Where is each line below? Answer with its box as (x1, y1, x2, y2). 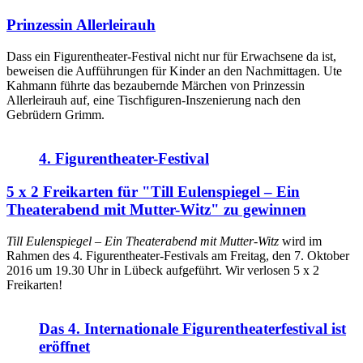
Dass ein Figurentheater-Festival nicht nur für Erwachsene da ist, (6, 49, 336, 63)
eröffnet (39, 338, 90, 356)
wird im (279, 233, 322, 248)
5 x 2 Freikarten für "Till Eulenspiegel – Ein (6, 182, 300, 200)
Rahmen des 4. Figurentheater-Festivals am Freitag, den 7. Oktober (6, 248, 349, 263)
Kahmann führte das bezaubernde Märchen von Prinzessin (6, 78, 305, 92)
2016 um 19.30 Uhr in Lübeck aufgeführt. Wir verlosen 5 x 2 (6, 263, 319, 277)
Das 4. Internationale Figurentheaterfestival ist (39, 320, 346, 338)
